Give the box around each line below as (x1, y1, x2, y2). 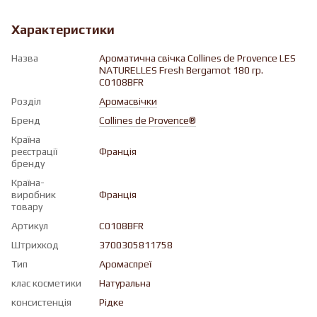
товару (11, 200, 42, 212)
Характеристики (11, 21, 115, 37)
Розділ (11, 95, 41, 107)
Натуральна (99, 277, 151, 289)
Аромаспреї (99, 258, 151, 270)
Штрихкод (11, 238, 59, 250)
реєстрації (11, 145, 57, 157)
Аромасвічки (99, 95, 157, 107)
